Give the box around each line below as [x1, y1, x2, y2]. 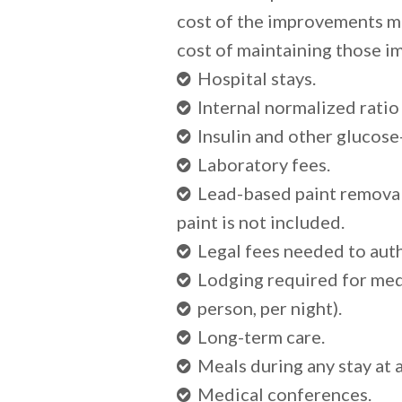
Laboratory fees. [197, 153, 330, 175]
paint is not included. [177, 211, 345, 232]
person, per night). [197, 297, 342, 319]
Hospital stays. [197, 67, 316, 89]
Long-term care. [197, 326, 325, 347]
